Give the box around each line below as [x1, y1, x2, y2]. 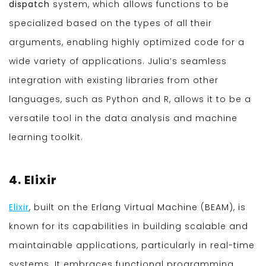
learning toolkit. [9, 131, 83, 144]
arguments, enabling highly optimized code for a [9, 36, 245, 49]
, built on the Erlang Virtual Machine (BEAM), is [29, 201, 246, 214]
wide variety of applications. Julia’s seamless [9, 55, 227, 68]
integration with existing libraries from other [9, 74, 218, 87]
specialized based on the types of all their [9, 17, 212, 30]
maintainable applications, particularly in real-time [9, 239, 255, 252]
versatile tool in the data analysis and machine [9, 112, 237, 125]
